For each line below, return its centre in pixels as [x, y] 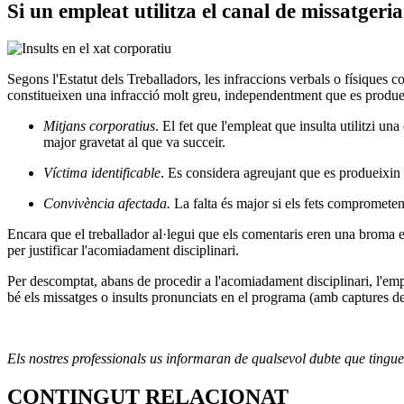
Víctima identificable [102, 172]
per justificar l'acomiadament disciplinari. [123, 250]
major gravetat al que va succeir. [134, 142]
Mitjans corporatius [99, 125]
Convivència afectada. [107, 203]
